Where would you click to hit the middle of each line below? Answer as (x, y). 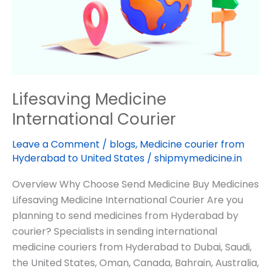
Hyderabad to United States (78, 158)
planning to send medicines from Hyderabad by (125, 215)
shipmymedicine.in (198, 158)
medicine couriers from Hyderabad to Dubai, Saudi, (132, 247)
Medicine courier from (192, 144)
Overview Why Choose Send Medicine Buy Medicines (135, 184)
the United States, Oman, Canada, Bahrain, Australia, (135, 263)
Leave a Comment (56, 144)
